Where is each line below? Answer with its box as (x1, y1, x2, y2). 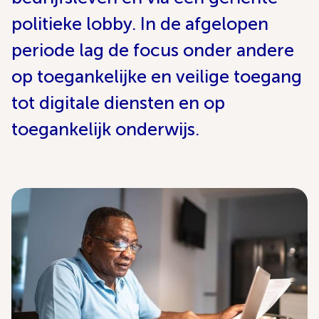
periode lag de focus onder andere (11, 39, 294, 61)
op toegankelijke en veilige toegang (11, 66, 302, 88)
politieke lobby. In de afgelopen (11, 13, 268, 35)
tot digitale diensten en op (11, 92, 225, 114)
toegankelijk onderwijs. (11, 118, 199, 140)
